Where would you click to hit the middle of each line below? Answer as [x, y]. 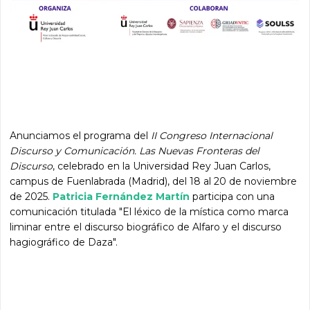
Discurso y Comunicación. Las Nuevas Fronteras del [135, 151]
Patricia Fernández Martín [121, 196]
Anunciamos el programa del [81, 135]
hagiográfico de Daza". [64, 242]
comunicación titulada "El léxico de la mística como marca [149, 211]
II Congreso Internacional [212, 135]
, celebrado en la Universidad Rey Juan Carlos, [162, 166]
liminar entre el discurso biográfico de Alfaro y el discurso [146, 227]
